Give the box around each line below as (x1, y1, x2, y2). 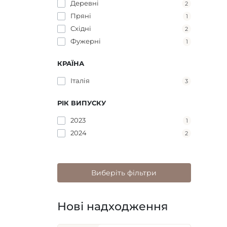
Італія (70, 76, 90, 85)
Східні (70, 24, 91, 32)
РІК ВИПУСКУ (57, 98, 106, 107)
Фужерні (70, 36, 101, 45)
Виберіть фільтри (91, 168, 157, 177)
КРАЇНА (57, 59, 84, 67)
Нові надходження (57, 199, 168, 213)
